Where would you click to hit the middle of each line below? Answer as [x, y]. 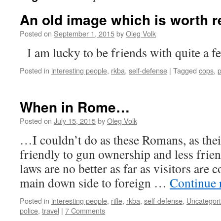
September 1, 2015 [84, 33]
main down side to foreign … [95, 183]
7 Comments [85, 210]
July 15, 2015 [75, 121]
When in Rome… [75, 107]
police [29, 210]
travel [51, 210]
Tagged [185, 70]
